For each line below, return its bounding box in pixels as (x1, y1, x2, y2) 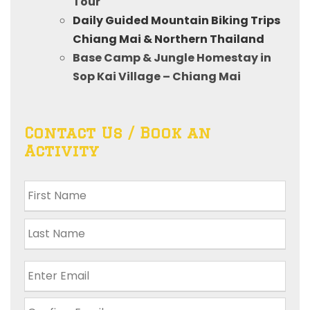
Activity (24, 141, 99, 159)
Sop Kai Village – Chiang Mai (73, 68, 241, 84)
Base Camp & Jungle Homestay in (73, 49, 271, 66)
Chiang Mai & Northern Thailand (73, 30, 264, 47)
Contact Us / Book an (24, 123, 211, 141)
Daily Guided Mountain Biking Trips (73, 12, 280, 28)
